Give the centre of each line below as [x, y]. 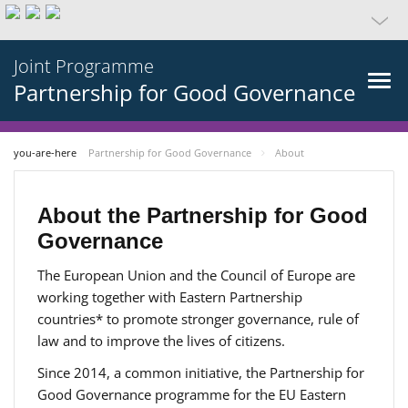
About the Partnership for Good [203, 215]
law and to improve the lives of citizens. [161, 341]
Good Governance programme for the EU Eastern [192, 394]
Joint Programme [84, 66]
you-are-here [46, 153]
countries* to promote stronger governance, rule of [198, 319]
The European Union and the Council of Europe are [196, 275]
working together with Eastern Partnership [170, 297]
